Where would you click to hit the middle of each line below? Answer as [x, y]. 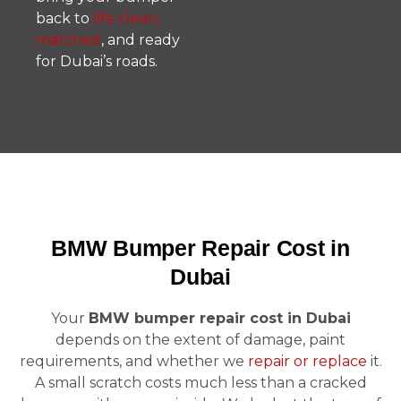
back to [64, 18]
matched [68, 40]
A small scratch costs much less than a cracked [200, 383]
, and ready [141, 40]
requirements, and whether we [133, 361]
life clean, [127, 18]
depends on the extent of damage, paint [200, 340]
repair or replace [307, 361]
